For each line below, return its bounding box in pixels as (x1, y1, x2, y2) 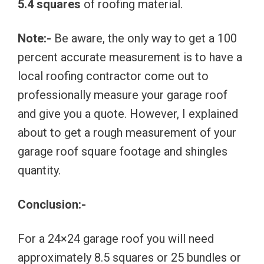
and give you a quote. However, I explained (18, 106, 238, 121)
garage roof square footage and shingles (18, 144, 227, 159)
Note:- (18, 31, 51, 45)
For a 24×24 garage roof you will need (18, 231, 214, 246)
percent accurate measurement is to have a (18, 49, 242, 64)
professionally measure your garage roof (18, 87, 227, 102)
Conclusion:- (18, 197, 86, 212)
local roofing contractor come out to (18, 68, 209, 83)
